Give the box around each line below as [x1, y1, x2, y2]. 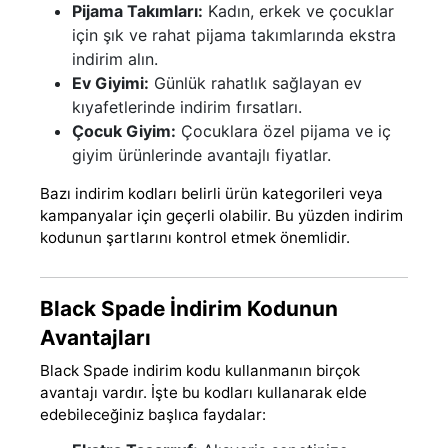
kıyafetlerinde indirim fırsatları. [72, 96, 302, 117]
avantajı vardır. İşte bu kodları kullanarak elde [40, 382, 367, 402]
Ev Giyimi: [72, 72, 149, 93]
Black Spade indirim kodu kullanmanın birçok [40, 360, 360, 380]
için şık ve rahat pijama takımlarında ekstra [72, 24, 396, 45]
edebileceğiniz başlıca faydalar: [40, 404, 266, 424]
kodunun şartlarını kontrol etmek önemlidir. [40, 227, 350, 247]
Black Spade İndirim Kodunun [40, 295, 338, 321]
